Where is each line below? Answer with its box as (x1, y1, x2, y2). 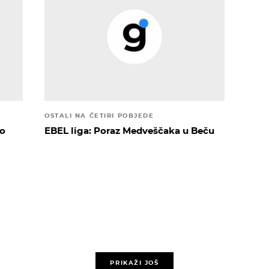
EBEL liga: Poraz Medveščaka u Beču (44, 124, 214, 136)
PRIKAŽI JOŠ (110, 259, 159, 267)
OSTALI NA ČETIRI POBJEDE (44, 112, 154, 119)
